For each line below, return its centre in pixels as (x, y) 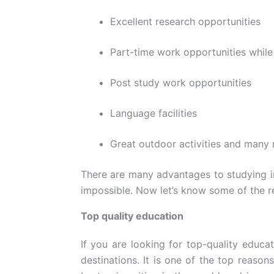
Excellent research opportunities (185, 21)
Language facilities (153, 113)
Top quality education (132, 216)
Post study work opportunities (180, 82)
